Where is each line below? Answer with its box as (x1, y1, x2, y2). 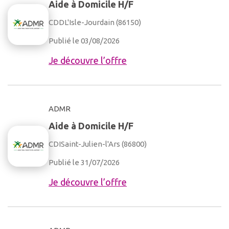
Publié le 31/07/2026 (49, 158, 120, 167)
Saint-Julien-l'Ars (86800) (61, 140, 147, 148)
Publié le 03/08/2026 (49, 36, 120, 45)
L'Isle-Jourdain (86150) (64, 18, 141, 27)
